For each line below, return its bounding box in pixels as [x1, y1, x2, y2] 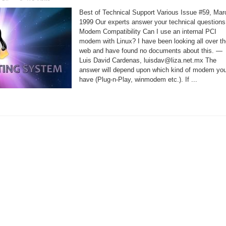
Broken [8, 29, 25, 34]
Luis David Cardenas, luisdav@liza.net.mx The [79, 56, 216, 64]
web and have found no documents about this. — [79, 47, 222, 54]
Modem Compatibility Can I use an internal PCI [79, 28, 216, 35]
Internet [8, 18, 26, 23]
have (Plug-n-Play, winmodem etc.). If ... [79, 76, 197, 83]
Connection [8, 23, 35, 29]
